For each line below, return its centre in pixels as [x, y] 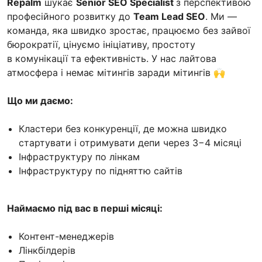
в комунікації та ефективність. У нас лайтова [112, 58]
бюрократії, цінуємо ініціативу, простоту [101, 44]
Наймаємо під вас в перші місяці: [85, 208]
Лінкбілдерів [47, 250]
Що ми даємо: [40, 100]
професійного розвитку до [70, 16]
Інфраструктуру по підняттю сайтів [101, 170]
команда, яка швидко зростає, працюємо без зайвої [129, 30]
